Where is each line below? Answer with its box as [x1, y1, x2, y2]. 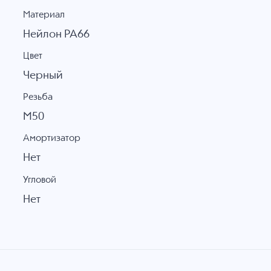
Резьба [22, 93, 53, 102]
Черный [22, 70, 63, 82]
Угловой [22, 175, 56, 184]
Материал [22, 10, 65, 19]
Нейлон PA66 [22, 28, 90, 40]
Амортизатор [22, 134, 80, 143]
